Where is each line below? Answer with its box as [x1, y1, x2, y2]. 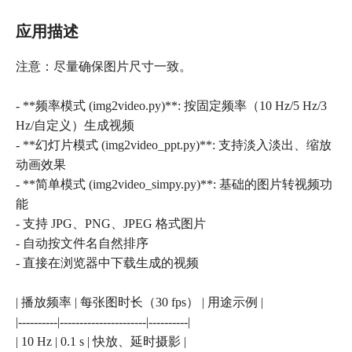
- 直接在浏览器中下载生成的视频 [16, 256, 199, 270]
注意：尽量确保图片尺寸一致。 [16, 60, 192, 74]
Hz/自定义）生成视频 [16, 119, 134, 133]
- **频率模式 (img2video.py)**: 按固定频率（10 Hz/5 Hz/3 [16, 99, 327, 113]
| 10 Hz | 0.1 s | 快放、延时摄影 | [16, 335, 186, 349]
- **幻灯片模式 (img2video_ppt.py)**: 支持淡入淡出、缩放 [16, 138, 332, 152]
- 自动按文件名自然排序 [16, 236, 148, 251]
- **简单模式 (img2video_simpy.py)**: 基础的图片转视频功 [16, 178, 332, 192]
